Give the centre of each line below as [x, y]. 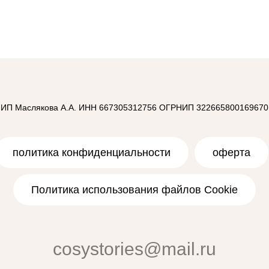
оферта [231, 152]
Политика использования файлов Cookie [134, 189]
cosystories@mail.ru [134, 249]
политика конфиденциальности [92, 152]
